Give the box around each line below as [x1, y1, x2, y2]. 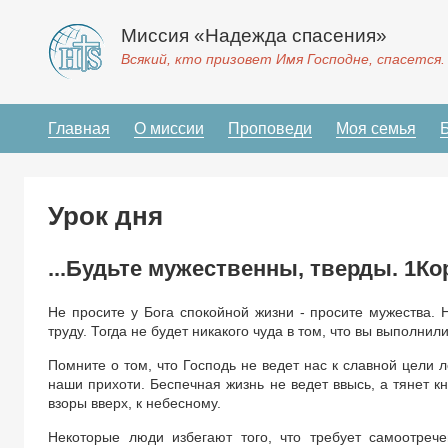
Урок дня [48, 202, 163, 230]
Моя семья [336, 120, 416, 137]
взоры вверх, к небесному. [48, 395, 221, 411]
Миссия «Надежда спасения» [121, 25, 387, 46]
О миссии [134, 120, 204, 137]
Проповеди [228, 120, 312, 137]
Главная [48, 120, 110, 137]
